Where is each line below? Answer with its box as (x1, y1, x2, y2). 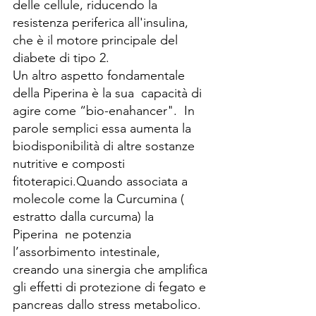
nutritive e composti (13, 155, 128, 171)
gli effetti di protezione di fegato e (13, 279, 209, 295)
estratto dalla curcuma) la (13, 208, 157, 224)
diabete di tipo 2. (13, 49, 109, 66)
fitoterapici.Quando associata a (13, 173, 191, 189)
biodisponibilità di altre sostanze (13, 138, 198, 154)
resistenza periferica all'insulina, (13, 14, 192, 30)
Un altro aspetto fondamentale (13, 67, 188, 83)
